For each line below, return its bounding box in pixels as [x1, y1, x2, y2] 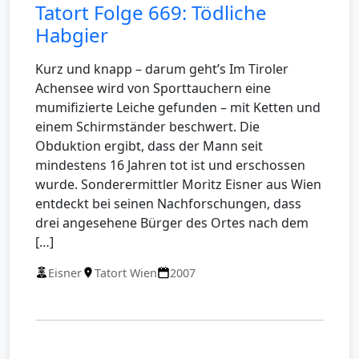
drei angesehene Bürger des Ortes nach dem [35, 213, 309, 232]
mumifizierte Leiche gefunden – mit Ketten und [35, 98, 321, 116]
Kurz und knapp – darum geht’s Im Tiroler [35, 59, 288, 78]
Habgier [35, 21, 108, 48]
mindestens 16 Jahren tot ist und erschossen [35, 155, 305, 174]
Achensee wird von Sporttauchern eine [35, 79, 271, 97]
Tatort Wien [95, 264, 157, 280]
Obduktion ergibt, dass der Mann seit [35, 136, 263, 155]
